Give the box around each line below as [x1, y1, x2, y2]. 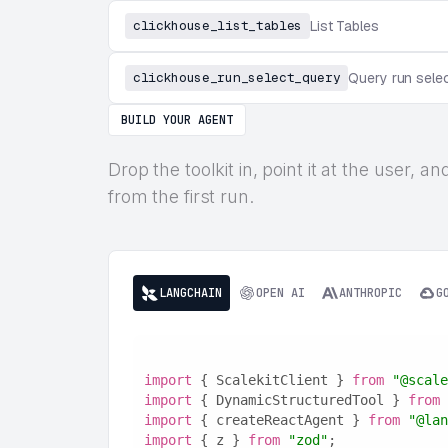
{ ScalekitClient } [191, 372, 352, 388]
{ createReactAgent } [191, 412, 368, 428]
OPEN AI [256, 285, 305, 301]
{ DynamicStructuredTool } [191, 392, 408, 408]
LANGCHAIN [159, 285, 222, 301]
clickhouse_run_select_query [133, 69, 341, 86]
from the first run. [108, 186, 254, 207]
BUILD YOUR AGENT [121, 112, 233, 128]
